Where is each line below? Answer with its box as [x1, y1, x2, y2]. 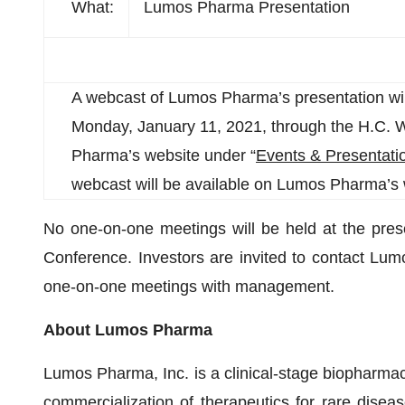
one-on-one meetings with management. [43, 278, 334, 296]
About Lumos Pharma [43, 321, 212, 339]
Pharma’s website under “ [71, 146, 256, 165]
